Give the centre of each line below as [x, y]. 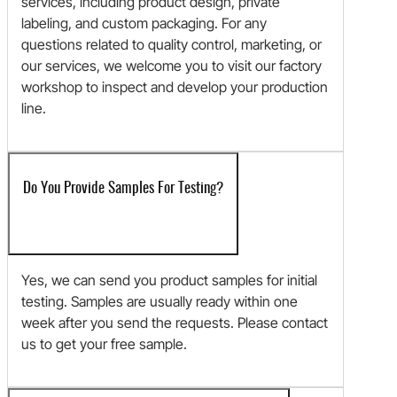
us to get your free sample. [104, 344]
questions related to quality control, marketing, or [171, 45]
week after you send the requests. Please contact [175, 323]
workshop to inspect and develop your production [175, 87]
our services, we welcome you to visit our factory [171, 66]
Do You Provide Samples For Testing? [123, 189]
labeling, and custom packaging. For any [144, 23]
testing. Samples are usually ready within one [160, 302]
